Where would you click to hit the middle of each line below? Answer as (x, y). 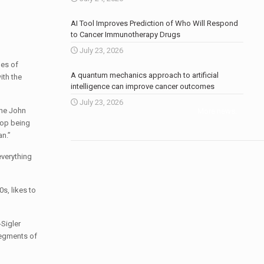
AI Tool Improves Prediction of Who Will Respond (154, 23)
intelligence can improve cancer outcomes (142, 86)
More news (216, 111)
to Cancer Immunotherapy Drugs (125, 34)
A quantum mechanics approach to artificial (144, 75)
